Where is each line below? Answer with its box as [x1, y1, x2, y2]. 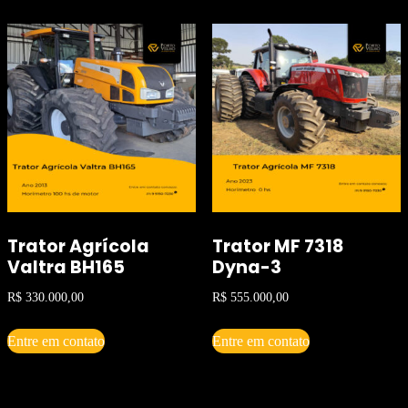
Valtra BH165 [7, 255, 125, 280]
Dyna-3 [211, 255, 281, 280]
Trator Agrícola [7, 234, 149, 260]
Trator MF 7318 [211, 234, 343, 260]
